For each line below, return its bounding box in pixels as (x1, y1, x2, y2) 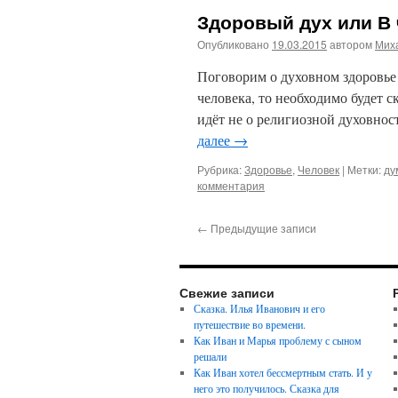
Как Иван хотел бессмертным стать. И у (193, 365, 372, 379)
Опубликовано (197, 36, 269, 52)
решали (193, 349, 227, 363)
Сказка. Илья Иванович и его (193, 301, 325, 315)
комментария (197, 178, 265, 193)
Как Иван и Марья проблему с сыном (193, 333, 362, 347)
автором (330, 36, 372, 52)
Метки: (347, 162, 381, 177)
